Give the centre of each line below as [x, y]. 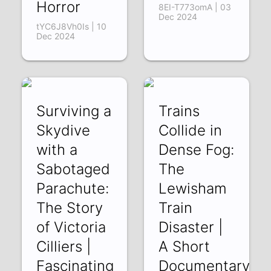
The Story [70, 207]
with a [57, 149]
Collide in [190, 130]
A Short [184, 246]
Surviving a [74, 111]
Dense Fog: [196, 149]
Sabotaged [73, 169]
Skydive [64, 130]
